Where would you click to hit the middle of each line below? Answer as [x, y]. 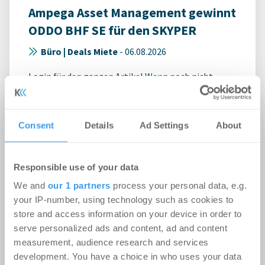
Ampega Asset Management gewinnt [132, 13]
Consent [36, 125]
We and [31, 186]
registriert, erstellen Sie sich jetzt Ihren [109, 91]
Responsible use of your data [76, 167]
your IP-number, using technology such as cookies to [124, 200]
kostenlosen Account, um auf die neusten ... [115, 105]
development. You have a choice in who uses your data [127, 257]
